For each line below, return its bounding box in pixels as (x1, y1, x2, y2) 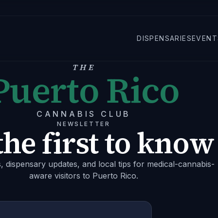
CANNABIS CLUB (36, 109, 131, 119)
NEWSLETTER (57, 120, 110, 127)
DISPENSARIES (137, 34, 192, 42)
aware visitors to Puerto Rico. (29, 171, 138, 181)
